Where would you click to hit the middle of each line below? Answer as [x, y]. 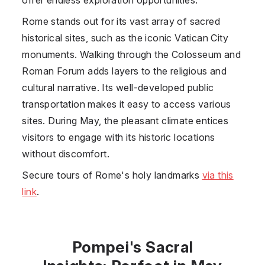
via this [218, 175]
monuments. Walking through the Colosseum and [131, 54]
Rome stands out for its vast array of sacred [121, 21]
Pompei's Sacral [132, 247]
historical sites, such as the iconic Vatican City [125, 38]
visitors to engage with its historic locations [119, 137]
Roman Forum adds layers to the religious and [124, 71]
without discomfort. [66, 153]
